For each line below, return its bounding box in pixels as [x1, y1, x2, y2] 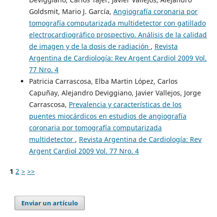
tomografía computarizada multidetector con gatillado [29, 18, 206, 28]
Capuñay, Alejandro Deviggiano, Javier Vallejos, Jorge [29, 88, 201, 97]
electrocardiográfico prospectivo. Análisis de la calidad [29, 30, 207, 39]
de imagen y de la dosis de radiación [29, 41, 151, 51]
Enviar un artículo [21, 198, 78, 207]
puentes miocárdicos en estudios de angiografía [29, 111, 186, 121]
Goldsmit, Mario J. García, [29, 6, 113, 16]
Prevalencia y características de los [68, 99, 182, 109]
